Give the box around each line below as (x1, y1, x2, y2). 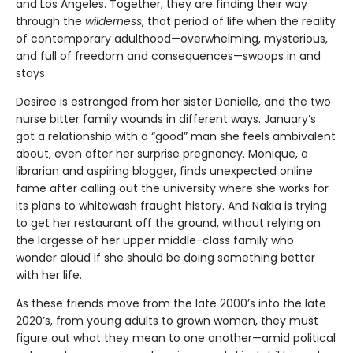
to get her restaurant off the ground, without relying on (16, 214, 321, 231)
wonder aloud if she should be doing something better (16, 249, 315, 266)
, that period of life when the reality (142, 13, 336, 29)
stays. (16, 65, 47, 81)
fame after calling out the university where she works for (16, 180, 329, 196)
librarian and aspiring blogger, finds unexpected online (16, 162, 313, 179)
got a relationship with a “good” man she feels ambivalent (16, 128, 336, 144)
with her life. (16, 266, 82, 283)
